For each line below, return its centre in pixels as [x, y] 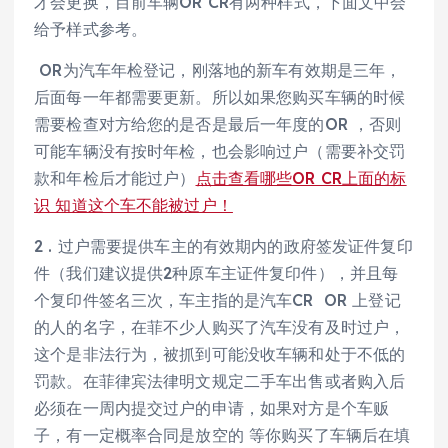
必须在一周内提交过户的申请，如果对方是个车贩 [212, 408]
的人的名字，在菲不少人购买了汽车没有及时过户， [220, 327]
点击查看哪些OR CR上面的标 [301, 178]
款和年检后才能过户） [115, 178]
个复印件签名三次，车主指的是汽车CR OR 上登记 [217, 300]
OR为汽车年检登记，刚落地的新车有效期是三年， [218, 70]
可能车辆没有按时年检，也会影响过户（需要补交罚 [220, 151]
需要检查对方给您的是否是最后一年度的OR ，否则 [218, 124]
